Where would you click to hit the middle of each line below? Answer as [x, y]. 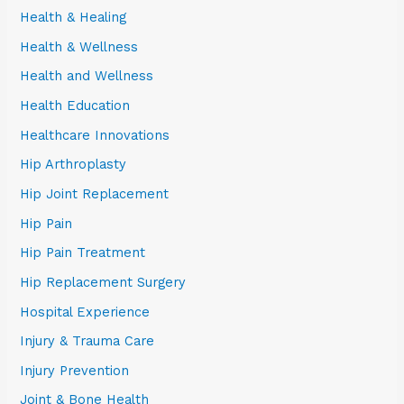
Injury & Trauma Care [87, 341]
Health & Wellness [79, 46]
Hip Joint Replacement [95, 194]
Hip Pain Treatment [83, 253]
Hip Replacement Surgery [103, 282]
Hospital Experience [85, 312]
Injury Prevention [75, 370]
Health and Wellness [87, 76]
